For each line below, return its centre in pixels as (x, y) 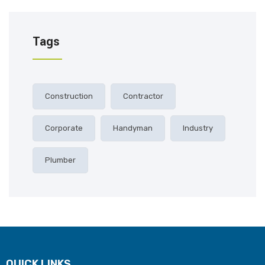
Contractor (143, 96)
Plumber (60, 160)
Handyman (133, 128)
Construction (69, 96)
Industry (198, 128)
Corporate (64, 128)
